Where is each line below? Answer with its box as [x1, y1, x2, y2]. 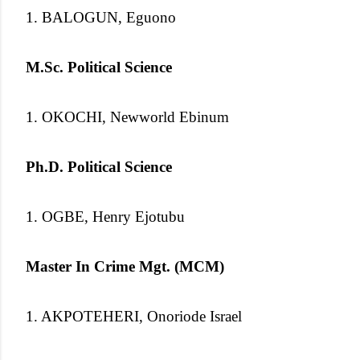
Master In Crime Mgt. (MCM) [26, 257, 224, 275]
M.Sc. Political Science [26, 58, 176, 76]
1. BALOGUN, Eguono [26, 8, 176, 26]
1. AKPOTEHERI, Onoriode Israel [26, 307, 242, 325]
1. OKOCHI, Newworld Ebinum [26, 108, 229, 125]
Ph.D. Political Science [26, 157, 176, 175]
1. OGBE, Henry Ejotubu [26, 207, 185, 225]
